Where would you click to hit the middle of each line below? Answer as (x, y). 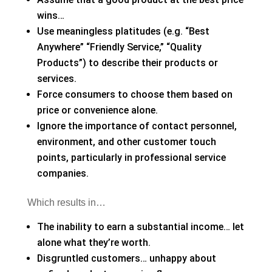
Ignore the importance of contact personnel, (137, 126)
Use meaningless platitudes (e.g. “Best (123, 32)
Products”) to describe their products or (127, 63)
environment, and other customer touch (126, 142)
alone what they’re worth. (93, 243)
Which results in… (66, 203)
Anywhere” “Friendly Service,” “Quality (119, 47)
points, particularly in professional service (131, 158)
